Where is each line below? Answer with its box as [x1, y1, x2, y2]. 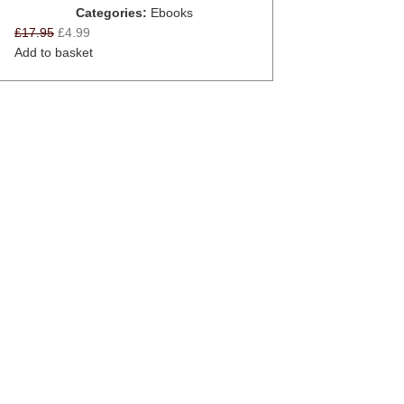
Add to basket [14, 44, 93, 60]
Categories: [76, 5, 147, 20]
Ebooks [151, 5, 193, 20]
